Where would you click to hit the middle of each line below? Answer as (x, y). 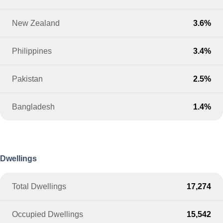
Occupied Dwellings (48, 214)
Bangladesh (34, 107)
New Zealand (36, 23)
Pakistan (28, 79)
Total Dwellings (39, 186)
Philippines (32, 51)
